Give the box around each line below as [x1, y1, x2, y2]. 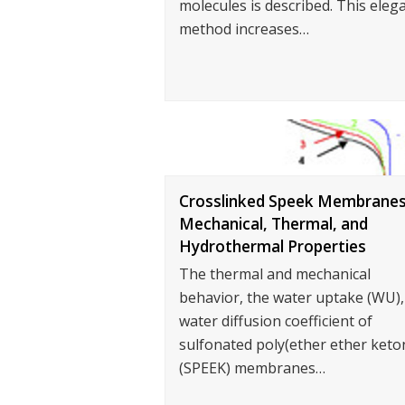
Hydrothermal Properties [179, 236, 366, 258]
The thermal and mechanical [179, 264, 371, 285]
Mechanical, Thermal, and [179, 213, 368, 235]
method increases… [179, 18, 309, 39]
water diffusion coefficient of [179, 311, 372, 332]
